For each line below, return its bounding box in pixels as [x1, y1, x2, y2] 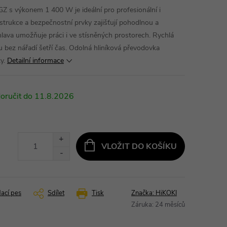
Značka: [131, 188, 156, 198]
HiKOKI [156, 188, 177, 198]
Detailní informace [7, 56, 64, 65]
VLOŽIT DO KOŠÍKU [101, 140, 177, 152]
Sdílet [48, 188, 64, 198]
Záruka [131, 200, 152, 209]
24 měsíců [155, 200, 185, 209]
